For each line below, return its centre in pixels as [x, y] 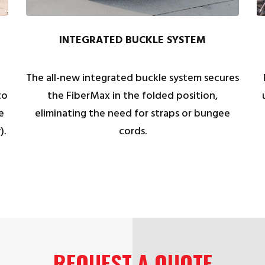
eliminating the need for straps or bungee [132, 114]
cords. [132, 132]
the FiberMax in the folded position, [132, 96]
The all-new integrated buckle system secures [132, 79]
